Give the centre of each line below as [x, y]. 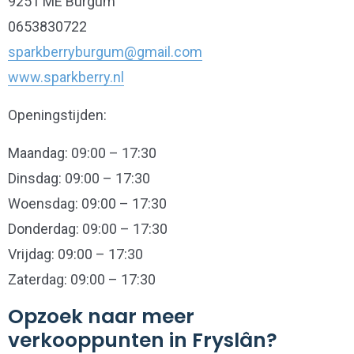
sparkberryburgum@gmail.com [105, 52]
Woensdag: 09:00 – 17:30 [87, 203]
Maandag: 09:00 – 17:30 [82, 153]
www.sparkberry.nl [66, 77]
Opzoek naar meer [101, 316]
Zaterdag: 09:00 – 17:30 [82, 279]
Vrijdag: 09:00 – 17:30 [75, 254]
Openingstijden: [57, 115]
